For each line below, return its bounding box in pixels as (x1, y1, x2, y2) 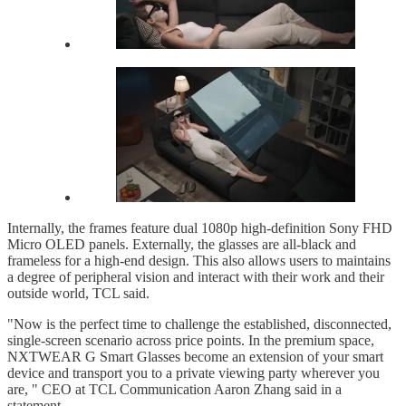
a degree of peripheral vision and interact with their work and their (7, 269, 384, 285)
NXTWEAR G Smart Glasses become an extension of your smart (7, 349, 383, 365)
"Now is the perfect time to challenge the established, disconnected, (7, 316, 391, 333)
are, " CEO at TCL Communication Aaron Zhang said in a (7, 382, 342, 398)
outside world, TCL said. (7, 285, 150, 302)
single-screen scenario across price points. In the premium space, (7, 333, 374, 349)
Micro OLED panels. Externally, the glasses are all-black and (7, 237, 356, 253)
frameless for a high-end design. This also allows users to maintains (7, 253, 391, 269)
